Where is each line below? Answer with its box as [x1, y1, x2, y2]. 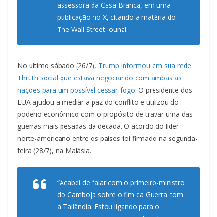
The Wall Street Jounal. [57, 25, 128, 34]
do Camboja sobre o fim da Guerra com [57, 190, 183, 200]
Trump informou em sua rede [96, 61, 191, 71]
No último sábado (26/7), [17, 61, 96, 71]
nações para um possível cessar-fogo [17, 85, 135, 95]
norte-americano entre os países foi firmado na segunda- [17, 134, 198, 143]
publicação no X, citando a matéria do [57, 13, 176, 22]
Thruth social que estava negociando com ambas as [17, 73, 182, 83]
